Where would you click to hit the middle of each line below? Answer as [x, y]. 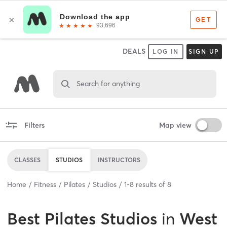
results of [150, 184]
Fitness [45, 184]
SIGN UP [204, 51]
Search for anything [108, 83]
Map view [175, 125]
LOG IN [166, 51]
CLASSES [27, 160]
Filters [34, 125]
